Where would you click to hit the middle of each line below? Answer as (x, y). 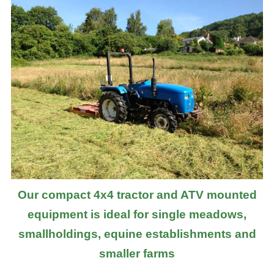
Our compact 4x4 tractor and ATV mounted (137, 195)
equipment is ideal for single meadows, (137, 215)
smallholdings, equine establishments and (137, 234)
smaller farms (137, 254)
